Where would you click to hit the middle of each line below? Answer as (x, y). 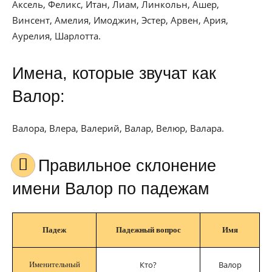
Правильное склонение (44, 166)
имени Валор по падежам (111, 189)
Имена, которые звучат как (114, 73)
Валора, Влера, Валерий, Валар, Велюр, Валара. (118, 128)
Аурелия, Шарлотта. (56, 36)
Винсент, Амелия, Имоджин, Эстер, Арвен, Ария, (120, 20)
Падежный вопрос (148, 230)
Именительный (54, 264)
